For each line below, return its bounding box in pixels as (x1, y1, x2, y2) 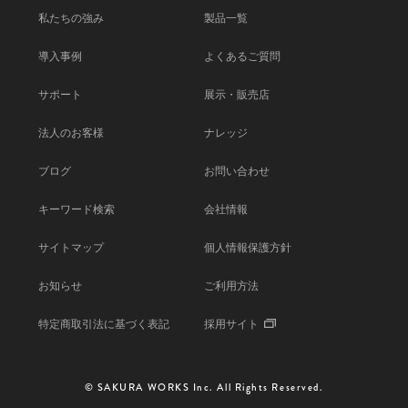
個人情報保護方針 (204, 240, 291, 254)
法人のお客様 (38, 126, 104, 139)
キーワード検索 (38, 202, 115, 216)
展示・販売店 (204, 87, 270, 101)
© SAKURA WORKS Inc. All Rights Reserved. (84, 379, 324, 394)
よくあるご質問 (204, 49, 280, 63)
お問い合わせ (204, 164, 270, 178)
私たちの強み (38, 11, 104, 25)
